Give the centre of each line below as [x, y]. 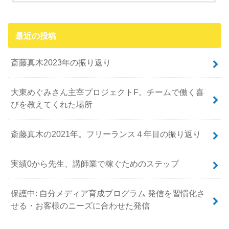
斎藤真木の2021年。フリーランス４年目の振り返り [106, 134]
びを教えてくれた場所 [52, 105]
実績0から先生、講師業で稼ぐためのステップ [95, 164]
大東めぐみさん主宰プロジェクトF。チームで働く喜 [108, 92]
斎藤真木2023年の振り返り [61, 63]
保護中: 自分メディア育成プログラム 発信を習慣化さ [108, 193]
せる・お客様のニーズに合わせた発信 [81, 206]
